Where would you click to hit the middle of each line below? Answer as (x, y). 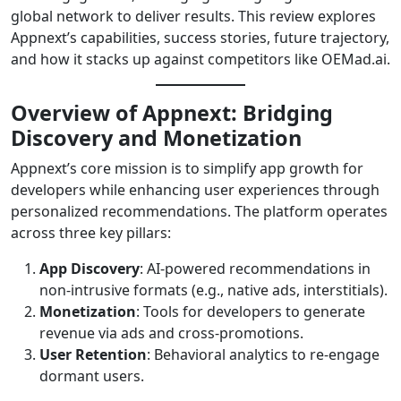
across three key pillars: (91, 232)
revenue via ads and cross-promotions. (171, 333)
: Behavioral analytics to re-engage (263, 354)
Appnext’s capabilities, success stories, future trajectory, (200, 37)
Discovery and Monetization (156, 137)
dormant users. (92, 375)
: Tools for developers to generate (251, 311)
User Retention (93, 354)
